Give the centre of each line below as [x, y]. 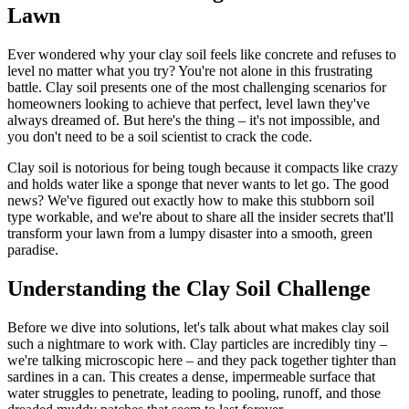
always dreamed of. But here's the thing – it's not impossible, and [194, 120]
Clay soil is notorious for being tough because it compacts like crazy [203, 167]
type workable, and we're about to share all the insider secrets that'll [200, 216]
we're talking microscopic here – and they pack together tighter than [202, 360]
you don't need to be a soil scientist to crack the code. [160, 136]
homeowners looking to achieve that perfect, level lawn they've [189, 103]
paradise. [33, 249]
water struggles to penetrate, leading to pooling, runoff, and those [194, 393]
